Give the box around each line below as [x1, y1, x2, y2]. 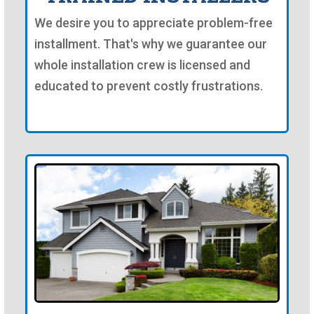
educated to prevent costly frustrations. [34, 78, 263, 93]
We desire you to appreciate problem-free [34, 15, 273, 30]
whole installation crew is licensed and [34, 57, 250, 72]
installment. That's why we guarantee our [34, 36, 267, 51]
